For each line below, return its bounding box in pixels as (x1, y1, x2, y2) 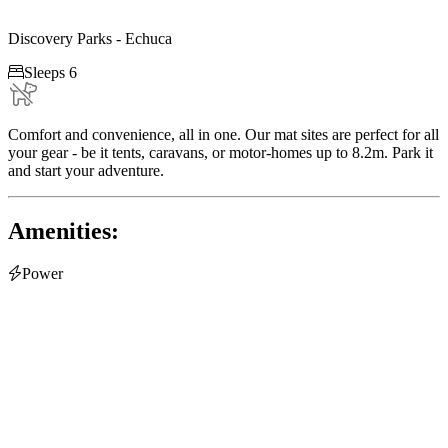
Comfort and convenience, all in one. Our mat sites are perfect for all (8, 125, 439, 143)
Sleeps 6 (24, 63, 77, 81)
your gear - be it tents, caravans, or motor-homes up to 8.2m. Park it (8, 143, 433, 161)
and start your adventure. (8, 161, 164, 179)
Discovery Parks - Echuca (8, 29, 172, 47)
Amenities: (8, 217, 119, 244)
